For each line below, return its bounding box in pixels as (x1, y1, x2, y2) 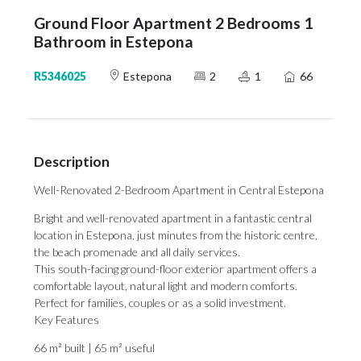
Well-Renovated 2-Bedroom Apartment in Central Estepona (34, 183, 324, 197)
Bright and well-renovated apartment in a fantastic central (34, 211, 312, 225)
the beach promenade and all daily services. (34, 245, 240, 259)
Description (34, 153, 110, 170)
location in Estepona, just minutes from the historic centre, (34, 228, 317, 242)
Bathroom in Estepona (34, 32, 193, 51)
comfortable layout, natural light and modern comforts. (34, 279, 297, 293)
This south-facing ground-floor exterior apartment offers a (34, 262, 317, 276)
